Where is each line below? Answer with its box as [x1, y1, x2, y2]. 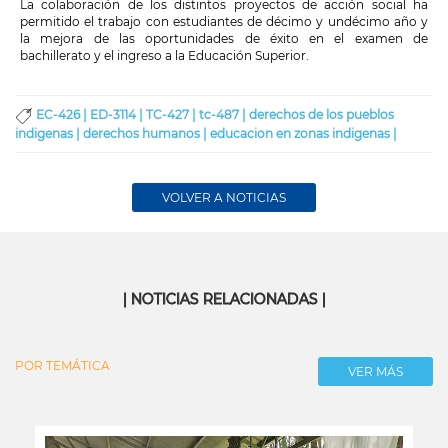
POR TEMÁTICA [15, 358, 110, 374]
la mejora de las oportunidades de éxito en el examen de [20, 31, 428, 47]
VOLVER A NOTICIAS [162, 190, 286, 206]
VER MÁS [348, 364, 403, 380]
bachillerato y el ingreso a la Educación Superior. [20, 48, 309, 64]
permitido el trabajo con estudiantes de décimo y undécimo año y [20, 14, 428, 30]
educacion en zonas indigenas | [210, 126, 397, 142]
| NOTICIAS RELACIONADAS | [122, 290, 326, 309]
